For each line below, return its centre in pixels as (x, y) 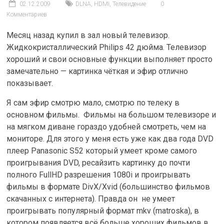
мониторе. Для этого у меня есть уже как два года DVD (110, 139)
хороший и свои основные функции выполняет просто (110, 59)
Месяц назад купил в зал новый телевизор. (88, 35)
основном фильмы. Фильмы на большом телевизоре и (111, 115)
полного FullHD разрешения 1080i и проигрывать (99, 175)
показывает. (30, 83)
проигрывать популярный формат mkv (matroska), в (103, 211)
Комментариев (27, 14)
